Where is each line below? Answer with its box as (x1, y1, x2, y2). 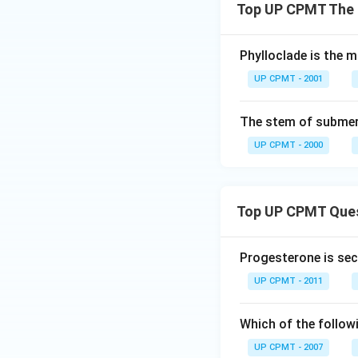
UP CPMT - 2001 (254, 74, 323, 84)
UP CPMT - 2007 (254, 342, 323, 352)
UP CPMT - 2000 (254, 140, 323, 150)
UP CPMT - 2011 (254, 276, 323, 286)
